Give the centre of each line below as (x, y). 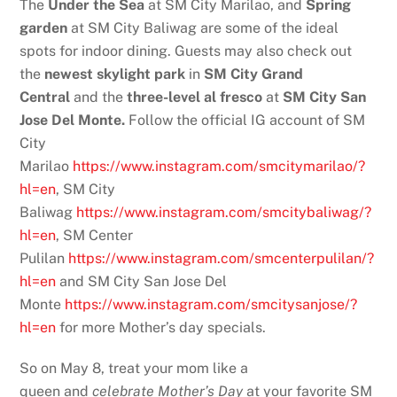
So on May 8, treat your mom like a (134, 369)
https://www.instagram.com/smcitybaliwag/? (224, 212)
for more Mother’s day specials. (161, 327)
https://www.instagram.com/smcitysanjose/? (211, 304)
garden (44, 27)
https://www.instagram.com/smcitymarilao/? (219, 166)
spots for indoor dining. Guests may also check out (186, 51)
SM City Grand (254, 74)
